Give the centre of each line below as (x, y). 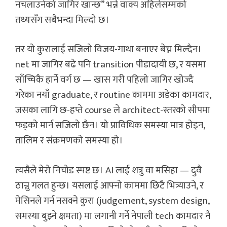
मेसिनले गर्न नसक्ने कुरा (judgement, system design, (112, 201)
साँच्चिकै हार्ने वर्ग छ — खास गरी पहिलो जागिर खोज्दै (104, 80)
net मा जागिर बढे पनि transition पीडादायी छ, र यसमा (110, 65)
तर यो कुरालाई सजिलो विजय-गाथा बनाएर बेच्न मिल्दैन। (108, 50)
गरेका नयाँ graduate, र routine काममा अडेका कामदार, (113, 95)
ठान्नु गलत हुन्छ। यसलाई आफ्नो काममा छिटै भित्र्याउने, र (109, 185)
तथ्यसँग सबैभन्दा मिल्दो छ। (62, 20)
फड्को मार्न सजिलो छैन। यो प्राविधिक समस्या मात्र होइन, (110, 126)
